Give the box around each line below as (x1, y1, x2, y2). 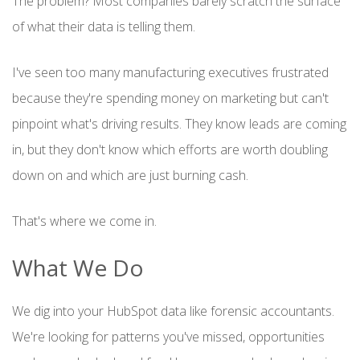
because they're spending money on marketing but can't (12, 88, 329, 107)
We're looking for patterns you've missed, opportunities (12, 327, 325, 346)
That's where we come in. (12, 211, 157, 230)
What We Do (12, 252, 144, 283)
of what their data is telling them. (12, 17, 195, 35)
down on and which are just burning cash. (12, 166, 248, 184)
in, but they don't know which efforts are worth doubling (12, 140, 328, 158)
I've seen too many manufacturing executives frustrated (12, 63, 329, 81)
